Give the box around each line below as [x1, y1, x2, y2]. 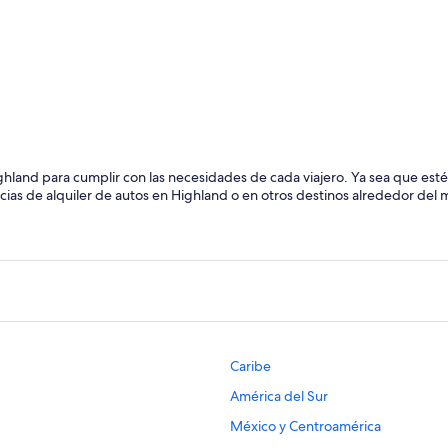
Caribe [230, 357, 271, 376]
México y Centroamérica [230, 417, 381, 436]
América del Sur [230, 387, 328, 406]
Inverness [30, 141, 119, 166]
